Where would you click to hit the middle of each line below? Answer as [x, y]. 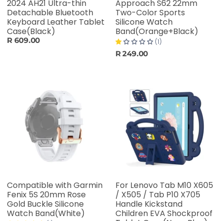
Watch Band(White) [46, 214]
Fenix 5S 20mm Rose [46, 195]
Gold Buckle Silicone [45, 204]
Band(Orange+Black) [157, 32]
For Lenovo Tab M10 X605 [164, 185]
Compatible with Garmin [55, 185]
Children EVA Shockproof [164, 214]
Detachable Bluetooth [50, 13]
